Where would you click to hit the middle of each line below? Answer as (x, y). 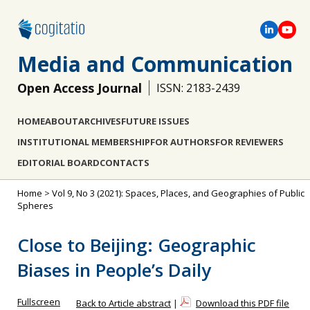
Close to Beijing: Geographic (137, 245)
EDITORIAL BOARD (58, 163)
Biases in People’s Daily (114, 270)
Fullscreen (39, 302)
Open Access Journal (80, 88)
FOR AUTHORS (183, 142)
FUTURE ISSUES (155, 121)
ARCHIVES (100, 121)
